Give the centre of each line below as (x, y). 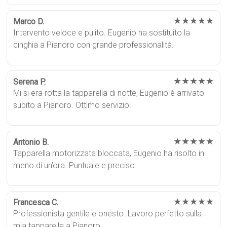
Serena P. (30, 82)
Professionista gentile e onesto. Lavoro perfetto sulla (108, 213)
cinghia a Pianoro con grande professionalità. (94, 45)
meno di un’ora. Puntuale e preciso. (75, 165)
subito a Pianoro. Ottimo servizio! (72, 105)
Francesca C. (36, 202)
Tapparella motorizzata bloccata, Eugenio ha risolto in (109, 153)
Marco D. (29, 21)
